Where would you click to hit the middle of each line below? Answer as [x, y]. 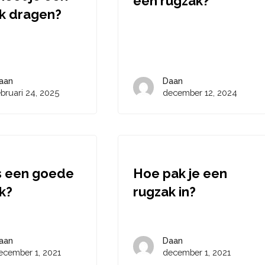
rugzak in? [165, 192]
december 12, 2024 [200, 93]
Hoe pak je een [180, 173]
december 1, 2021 [197, 252]
